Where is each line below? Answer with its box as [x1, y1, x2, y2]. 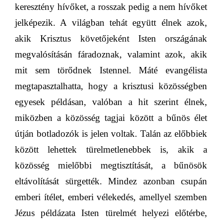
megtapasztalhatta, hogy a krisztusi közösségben [15, 81, 207, 92]
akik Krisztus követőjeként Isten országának [15, 33, 207, 44]
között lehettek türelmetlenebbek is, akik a [15, 144, 207, 155]
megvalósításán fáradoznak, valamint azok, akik [15, 49, 207, 60]
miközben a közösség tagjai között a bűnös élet [15, 112, 207, 123]
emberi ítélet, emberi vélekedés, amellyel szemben [15, 192, 207, 203]
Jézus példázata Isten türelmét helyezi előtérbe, [15, 208, 207, 219]
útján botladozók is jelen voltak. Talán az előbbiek [15, 128, 207, 139]
